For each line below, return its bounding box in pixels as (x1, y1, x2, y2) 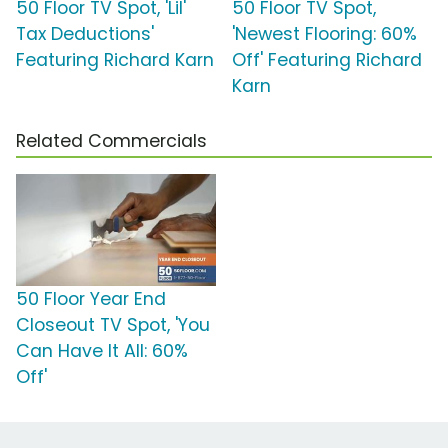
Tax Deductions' (16, 21, 154, 46)
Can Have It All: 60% (16, 338, 188, 363)
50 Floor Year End (16, 286, 166, 311)
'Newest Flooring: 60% (232, 21, 417, 46)
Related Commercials (16, 128, 207, 153)
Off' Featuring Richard (232, 47, 422, 72)
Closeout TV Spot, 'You (16, 312, 210, 337)
